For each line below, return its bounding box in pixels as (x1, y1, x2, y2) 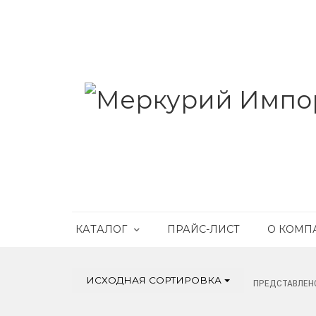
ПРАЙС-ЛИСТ (167, 223, 240, 236)
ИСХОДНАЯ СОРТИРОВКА (86, 274, 224, 286)
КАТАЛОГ (75, 223, 127, 236)
